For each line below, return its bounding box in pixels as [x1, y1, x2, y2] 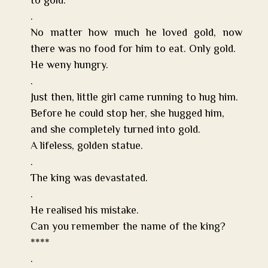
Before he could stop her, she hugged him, [31, 105, 227, 123]
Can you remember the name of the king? [31, 218, 226, 236]
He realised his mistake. [31, 202, 139, 220]
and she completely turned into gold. [31, 121, 200, 139]
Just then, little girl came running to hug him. [31, 89, 241, 106]
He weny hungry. [31, 57, 108, 74]
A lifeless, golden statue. [31, 138, 143, 155]
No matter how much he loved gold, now [31, 25, 242, 42]
